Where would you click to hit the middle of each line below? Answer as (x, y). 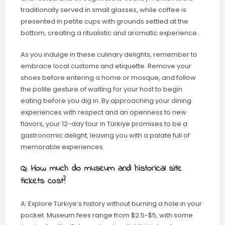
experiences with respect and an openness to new (104, 112)
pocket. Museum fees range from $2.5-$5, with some (107, 215)
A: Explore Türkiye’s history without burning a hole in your (111, 203)
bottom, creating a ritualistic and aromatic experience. (110, 33)
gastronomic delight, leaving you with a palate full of (105, 135)
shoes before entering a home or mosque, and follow (108, 77)
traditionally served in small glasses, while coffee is (104, 10)
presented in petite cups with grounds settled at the (105, 21)
